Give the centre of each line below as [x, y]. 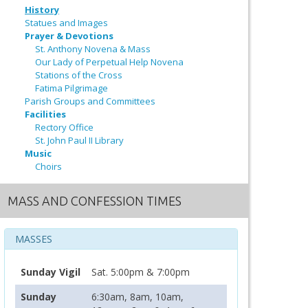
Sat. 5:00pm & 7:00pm [141, 272]
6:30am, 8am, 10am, [137, 296]
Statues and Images [66, 22]
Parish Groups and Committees [90, 101]
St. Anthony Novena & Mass [93, 48]
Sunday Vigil [51, 272]
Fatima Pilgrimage [71, 88]
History [42, 9]
